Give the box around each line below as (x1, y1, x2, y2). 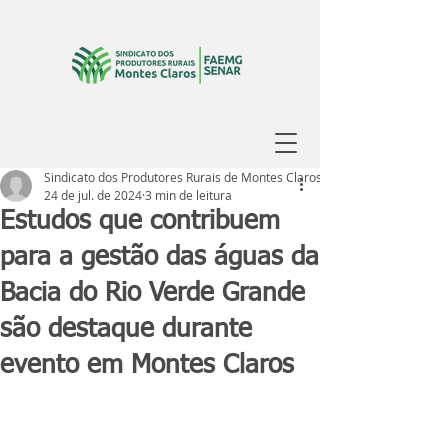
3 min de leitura (145, 187, 232, 203)
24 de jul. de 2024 (44, 187, 142, 203)
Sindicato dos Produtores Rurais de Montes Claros (44, 169, 322, 185)
